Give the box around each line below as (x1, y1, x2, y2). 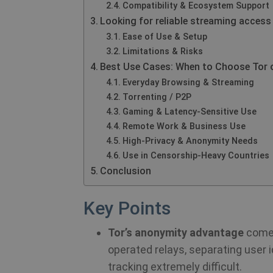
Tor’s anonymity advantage (108, 226, 244, 239)
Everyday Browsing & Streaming (122, 77, 254, 88)
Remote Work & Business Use (122, 121, 246, 132)
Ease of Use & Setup (122, 31, 207, 42)
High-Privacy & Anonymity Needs (122, 135, 258, 146)
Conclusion (100, 165, 152, 177)
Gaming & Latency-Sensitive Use (122, 106, 257, 117)
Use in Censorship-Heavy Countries (122, 150, 269, 161)
